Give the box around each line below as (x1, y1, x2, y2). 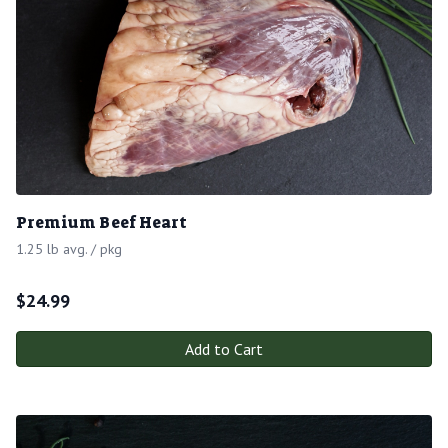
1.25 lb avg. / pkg (16, 239, 122, 258)
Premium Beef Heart (16, 211, 187, 233)
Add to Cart (185, 338, 263, 359)
